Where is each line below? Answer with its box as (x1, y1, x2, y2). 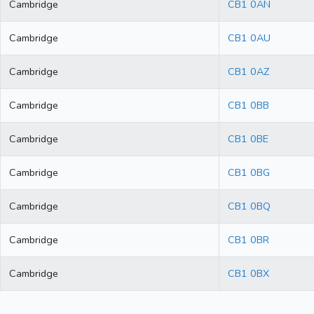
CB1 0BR (228, 233, 269, 247)
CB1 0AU (228, 31, 271, 46)
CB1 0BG (228, 165, 270, 180)
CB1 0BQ (228, 199, 271, 214)
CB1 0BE (228, 132, 268, 146)
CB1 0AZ (228, 64, 269, 79)
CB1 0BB (228, 98, 269, 113)
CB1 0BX (228, 266, 269, 281)
